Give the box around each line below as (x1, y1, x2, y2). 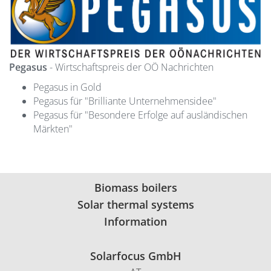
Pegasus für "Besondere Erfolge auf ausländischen (33, 108, 247, 122)
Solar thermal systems (77, 197, 194, 212)
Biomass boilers (94, 180, 177, 195)
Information (104, 214, 167, 229)
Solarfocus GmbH (90, 249, 181, 264)
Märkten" (33, 122, 73, 136)
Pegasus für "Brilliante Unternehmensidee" (33, 94, 217, 108)
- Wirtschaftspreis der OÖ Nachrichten (47, 60, 214, 74)
